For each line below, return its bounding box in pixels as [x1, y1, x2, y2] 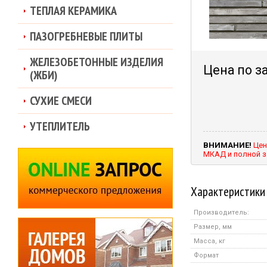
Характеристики [191, 183, 265, 200]
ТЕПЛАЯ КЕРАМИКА [30, 3, 117, 18]
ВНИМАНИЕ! [203, 141, 252, 150]
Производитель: [194, 209, 249, 216]
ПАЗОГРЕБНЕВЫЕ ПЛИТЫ [30, 29, 142, 44]
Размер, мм [194, 223, 232, 231]
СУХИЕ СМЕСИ [30, 93, 92, 108]
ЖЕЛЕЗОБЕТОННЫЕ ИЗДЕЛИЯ [30, 54, 163, 70]
